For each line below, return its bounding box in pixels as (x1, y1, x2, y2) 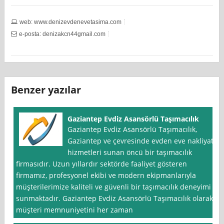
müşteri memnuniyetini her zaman (16, 205, 133, 215)
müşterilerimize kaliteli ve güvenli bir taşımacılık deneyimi (16, 182, 211, 192)
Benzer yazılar (11, 83, 81, 97)
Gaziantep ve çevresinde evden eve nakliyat (67, 136, 214, 146)
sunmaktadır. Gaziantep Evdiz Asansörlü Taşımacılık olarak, (16, 193, 215, 203)
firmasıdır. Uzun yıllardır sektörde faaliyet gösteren (16, 159, 187, 169)
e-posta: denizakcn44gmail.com (19, 30, 106, 37)
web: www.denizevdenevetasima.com (19, 18, 122, 25)
